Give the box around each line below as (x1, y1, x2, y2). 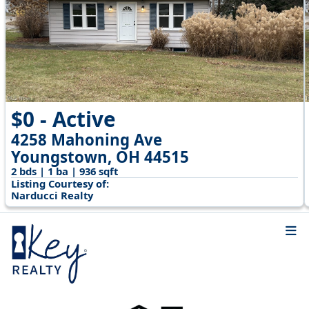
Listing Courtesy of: (10, 176, 109, 190)
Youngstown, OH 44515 (10, 146, 189, 168)
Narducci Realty (10, 188, 93, 202)
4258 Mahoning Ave (10, 128, 162, 150)
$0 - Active (10, 104, 116, 133)
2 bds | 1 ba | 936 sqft (10, 163, 118, 178)
